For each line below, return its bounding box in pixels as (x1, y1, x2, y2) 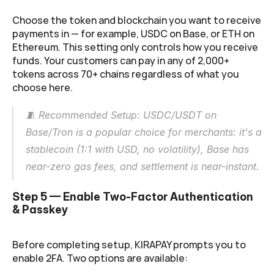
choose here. (12, 80, 73, 94)
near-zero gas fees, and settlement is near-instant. (26, 160, 259, 172)
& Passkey (12, 203, 68, 217)
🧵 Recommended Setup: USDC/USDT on (26, 108, 217, 121)
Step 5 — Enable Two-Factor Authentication (12, 190, 253, 204)
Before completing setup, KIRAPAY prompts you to (12, 238, 246, 252)
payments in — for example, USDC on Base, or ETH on (12, 26, 254, 40)
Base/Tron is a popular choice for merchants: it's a (26, 125, 262, 138)
